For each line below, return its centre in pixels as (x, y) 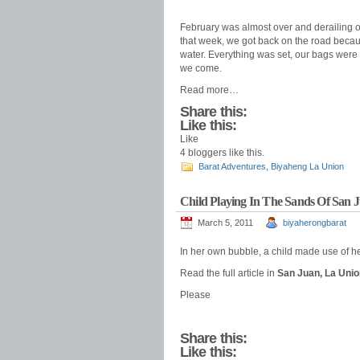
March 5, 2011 (225, 223)
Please (195, 295)
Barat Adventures (232, 166)
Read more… (209, 90)
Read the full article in (229, 273)
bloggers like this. (225, 153)
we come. (201, 68)
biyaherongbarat (315, 223)
